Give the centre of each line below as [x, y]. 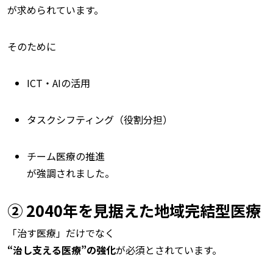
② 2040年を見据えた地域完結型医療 [134, 210]
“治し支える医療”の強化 [62, 250]
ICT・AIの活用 [58, 83]
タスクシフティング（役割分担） [100, 119]
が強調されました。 [71, 173]
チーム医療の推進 [66, 156]
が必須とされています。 [169, 250]
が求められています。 [55, 10]
